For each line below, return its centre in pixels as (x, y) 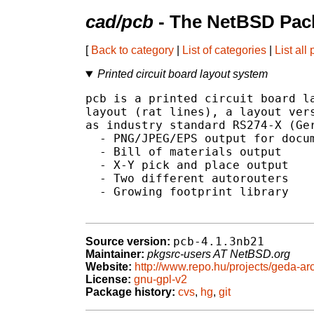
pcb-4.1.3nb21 (219, 242)
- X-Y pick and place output (187, 165)
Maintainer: (115, 254)
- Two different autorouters (187, 179)
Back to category (132, 50)
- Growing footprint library (187, 192)
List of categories (224, 50)
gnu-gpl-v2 (161, 280)
